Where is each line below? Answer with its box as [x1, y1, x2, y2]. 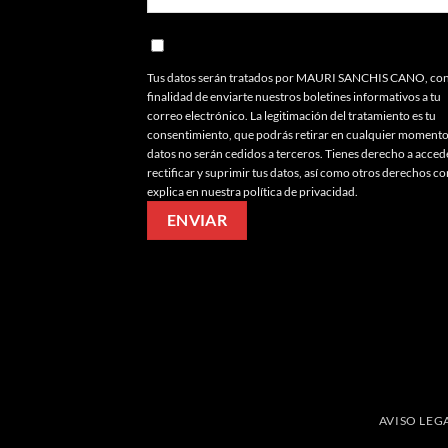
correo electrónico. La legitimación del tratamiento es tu [147, 108, 436, 124]
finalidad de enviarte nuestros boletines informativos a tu [147, 89, 441, 105]
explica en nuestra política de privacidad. [147, 184, 358, 200]
